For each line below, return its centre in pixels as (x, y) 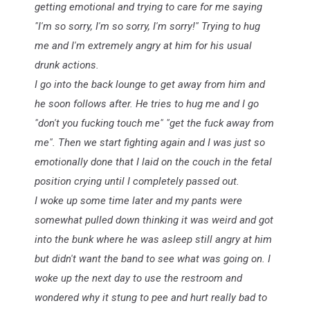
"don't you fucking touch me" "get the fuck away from (154, 123)
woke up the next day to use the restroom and (138, 278)
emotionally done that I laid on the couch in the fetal (153, 162)
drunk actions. (67, 65)
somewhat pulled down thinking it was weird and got (154, 220)
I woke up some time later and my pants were (138, 201)
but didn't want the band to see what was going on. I (153, 259)
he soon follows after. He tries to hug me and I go (147, 104)
